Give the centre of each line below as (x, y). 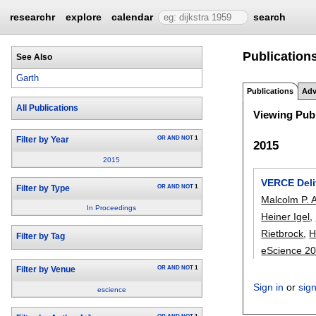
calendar (133, 17)
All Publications (47, 108)
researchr (33, 17)
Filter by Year (42, 140)
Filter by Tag (40, 237)
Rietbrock (282, 233)
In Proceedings (111, 208)
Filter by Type (43, 188)
